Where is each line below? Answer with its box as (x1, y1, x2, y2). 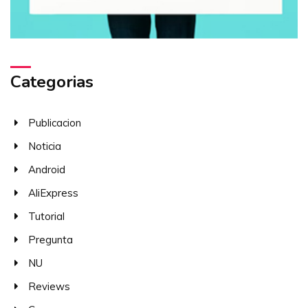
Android (27, 162, 65, 176)
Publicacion (27, 115, 81, 129)
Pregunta (27, 232, 73, 246)
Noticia (27, 139, 61, 153)
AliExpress (27, 186, 78, 199)
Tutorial (27, 209, 65, 223)
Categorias (10, 70, 93, 93)
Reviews (27, 279, 70, 293)
